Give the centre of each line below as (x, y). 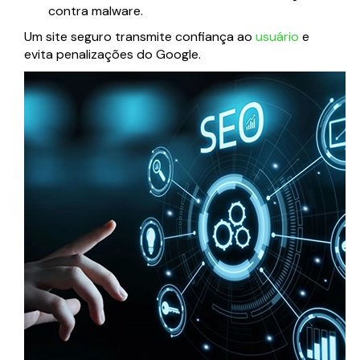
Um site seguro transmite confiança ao (140, 37)
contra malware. (96, 11)
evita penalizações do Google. (112, 55)
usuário (277, 37)
